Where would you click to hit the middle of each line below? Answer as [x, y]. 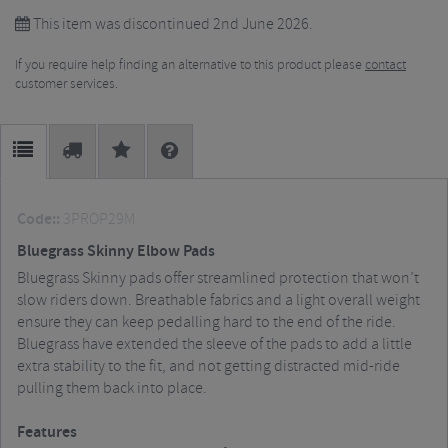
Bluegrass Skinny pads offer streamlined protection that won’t [218, 278]
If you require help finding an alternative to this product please [190, 65]
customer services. [66, 84]
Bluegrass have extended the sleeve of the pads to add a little [214, 344]
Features [47, 432]
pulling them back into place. [112, 388]
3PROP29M [97, 219]
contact [385, 65]
